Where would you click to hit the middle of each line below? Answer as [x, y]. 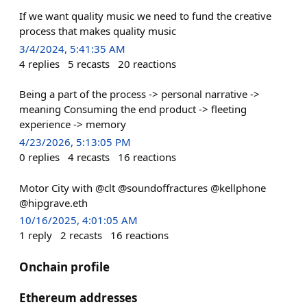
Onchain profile [64, 267]
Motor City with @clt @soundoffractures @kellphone [143, 187]
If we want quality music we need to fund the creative [145, 16]
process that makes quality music [98, 31]
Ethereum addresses [78, 297]
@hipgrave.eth [53, 202]
